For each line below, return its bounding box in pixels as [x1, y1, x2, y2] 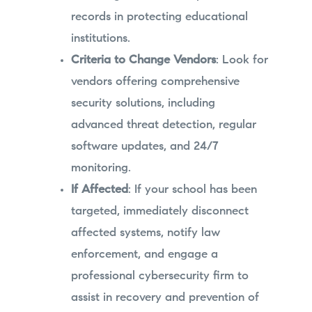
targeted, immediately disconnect [70, 205, 249, 217]
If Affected [70, 183, 128, 196]
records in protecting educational [70, 10, 248, 23]
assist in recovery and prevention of [70, 291, 259, 304]
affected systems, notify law [70, 226, 220, 239]
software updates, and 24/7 [70, 140, 219, 153]
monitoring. [70, 162, 131, 174]
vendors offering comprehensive [70, 75, 240, 88]
